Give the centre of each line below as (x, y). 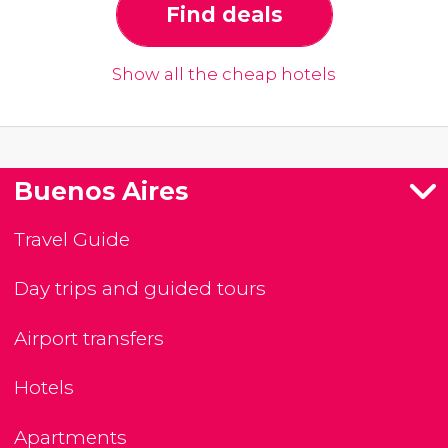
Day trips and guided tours (140, 289)
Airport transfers (89, 338)
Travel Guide (72, 239)
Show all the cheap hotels (224, 73)
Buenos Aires (101, 190)
